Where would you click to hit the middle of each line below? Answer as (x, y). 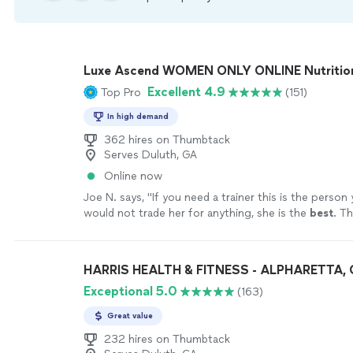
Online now (133, 176)
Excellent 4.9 (186, 92)
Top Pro (121, 92)
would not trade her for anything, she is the (197, 213)
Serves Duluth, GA (150, 155)
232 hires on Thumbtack (167, 339)
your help (108, 229)
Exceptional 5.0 (130, 291)
